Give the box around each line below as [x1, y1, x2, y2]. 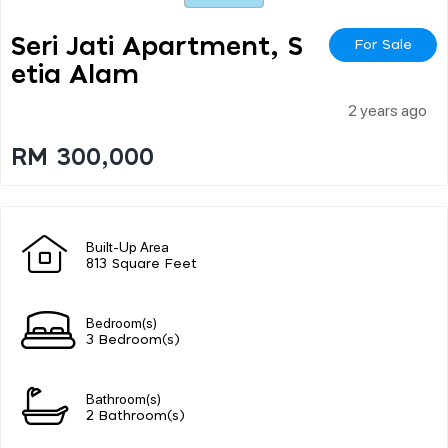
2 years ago [348, 98, 427, 120]
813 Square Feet [86, 257, 197, 271]
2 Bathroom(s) [86, 409, 185, 423]
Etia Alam [11, 61, 139, 88]
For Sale [354, 37, 412, 52]
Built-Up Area [86, 236, 169, 255]
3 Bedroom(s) [86, 333, 180, 347]
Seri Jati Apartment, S [11, 33, 303, 60]
